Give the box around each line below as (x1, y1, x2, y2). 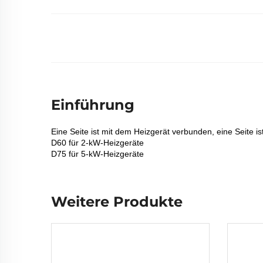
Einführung (51, 96, 134, 113)
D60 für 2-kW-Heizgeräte (51, 138, 144, 147)
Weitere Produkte (51, 193, 183, 210)
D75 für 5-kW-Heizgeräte (51, 149, 144, 159)
